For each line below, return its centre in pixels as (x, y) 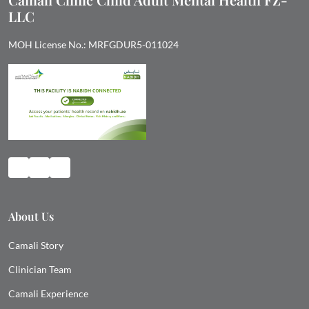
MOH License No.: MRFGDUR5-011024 (93, 44)
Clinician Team (40, 270)
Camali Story (36, 246)
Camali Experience (48, 294)
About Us (31, 217)
